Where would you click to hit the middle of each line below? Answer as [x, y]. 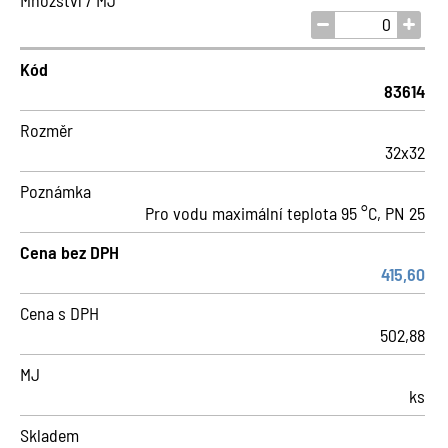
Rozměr [46, 130]
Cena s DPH [59, 313]
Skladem [49, 435]
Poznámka [55, 191]
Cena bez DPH [69, 252]
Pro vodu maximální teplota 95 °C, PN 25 [285, 213]
